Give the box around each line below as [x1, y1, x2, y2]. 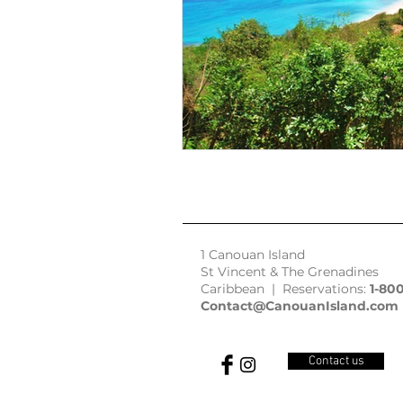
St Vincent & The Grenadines [201, 263, 379, 280]
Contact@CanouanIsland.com [201, 297, 399, 314]
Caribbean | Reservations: [201, 280, 370, 297]
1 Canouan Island [201, 246, 305, 263]
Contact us [308, 353, 364, 369]
